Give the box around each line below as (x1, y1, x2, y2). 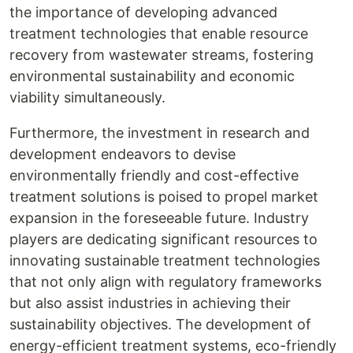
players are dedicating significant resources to (9, 231, 318, 247)
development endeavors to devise (9, 146, 236, 162)
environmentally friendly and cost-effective (9, 167, 299, 184)
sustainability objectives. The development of (9, 316, 311, 333)
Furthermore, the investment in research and (9, 124, 310, 141)
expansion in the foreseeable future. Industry (9, 210, 309, 226)
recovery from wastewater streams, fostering (9, 46, 314, 63)
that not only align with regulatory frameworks (9, 273, 321, 290)
